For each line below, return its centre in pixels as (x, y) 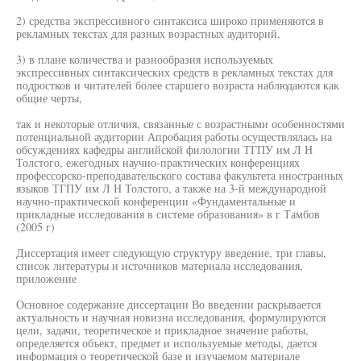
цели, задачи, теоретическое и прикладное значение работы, (162, 330)
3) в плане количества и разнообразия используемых (145, 59)
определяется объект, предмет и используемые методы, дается (166, 343)
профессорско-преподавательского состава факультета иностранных (180, 175)
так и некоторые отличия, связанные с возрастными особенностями (180, 124)
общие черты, (49, 98)
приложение (46, 278)
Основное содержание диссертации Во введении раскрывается (168, 304)
